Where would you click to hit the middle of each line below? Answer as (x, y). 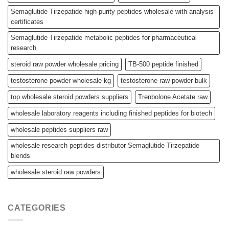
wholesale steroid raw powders (56, 172)
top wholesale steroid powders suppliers (70, 97)
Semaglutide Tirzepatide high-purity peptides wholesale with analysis (112, 11)
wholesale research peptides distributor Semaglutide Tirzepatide (105, 145)
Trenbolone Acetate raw (173, 97)
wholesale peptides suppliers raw (59, 129)
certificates (27, 21)
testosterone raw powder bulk (164, 80)
